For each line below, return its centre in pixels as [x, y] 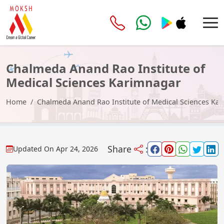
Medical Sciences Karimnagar [93, 82]
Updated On [34, 149]
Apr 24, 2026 [77, 149]
